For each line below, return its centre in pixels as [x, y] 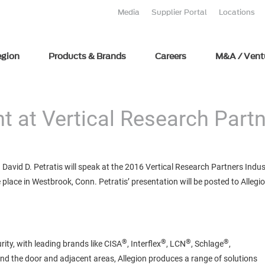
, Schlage [207, 244]
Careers [170, 56]
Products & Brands [87, 56]
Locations [237, 12]
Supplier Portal [179, 12]
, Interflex [144, 244]
